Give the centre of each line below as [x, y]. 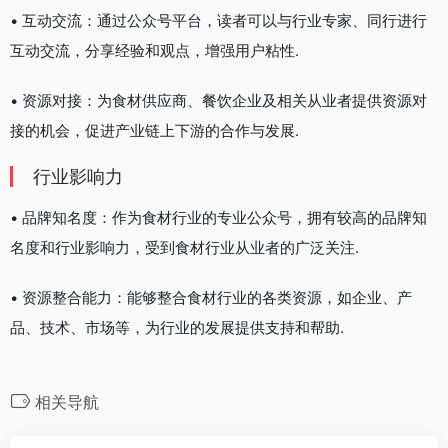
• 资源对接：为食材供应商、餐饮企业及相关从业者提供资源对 [218, 100]
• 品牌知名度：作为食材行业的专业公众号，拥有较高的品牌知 [218, 217]
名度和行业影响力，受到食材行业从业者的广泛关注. [184, 247]
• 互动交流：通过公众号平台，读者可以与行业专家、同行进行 [218, 20]
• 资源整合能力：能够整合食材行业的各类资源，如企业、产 [211, 297]
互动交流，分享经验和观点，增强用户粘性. [154, 50]
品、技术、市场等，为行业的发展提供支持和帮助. [177, 327]
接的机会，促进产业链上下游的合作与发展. [154, 130]
